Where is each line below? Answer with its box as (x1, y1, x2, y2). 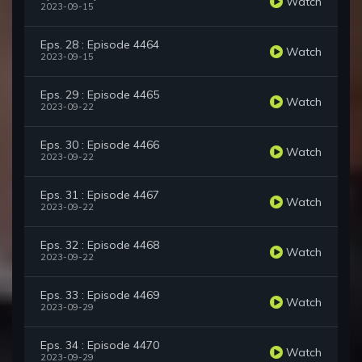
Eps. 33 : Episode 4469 (40, 288, 159, 303)
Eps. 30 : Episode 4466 (40, 137, 159, 153)
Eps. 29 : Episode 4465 (40, 87, 159, 103)
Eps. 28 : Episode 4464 (40, 37, 159, 53)
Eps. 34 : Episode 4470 (40, 338, 159, 353)
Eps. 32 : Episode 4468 (40, 238, 159, 253)
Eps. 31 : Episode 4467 (40, 187, 159, 203)
